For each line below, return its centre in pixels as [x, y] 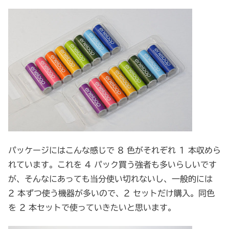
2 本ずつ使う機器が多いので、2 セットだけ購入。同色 [111, 193]
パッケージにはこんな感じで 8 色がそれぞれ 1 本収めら [114, 150]
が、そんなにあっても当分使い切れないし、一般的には [110, 179]
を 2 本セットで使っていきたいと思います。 [92, 207]
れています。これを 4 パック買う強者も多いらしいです [112, 164]
